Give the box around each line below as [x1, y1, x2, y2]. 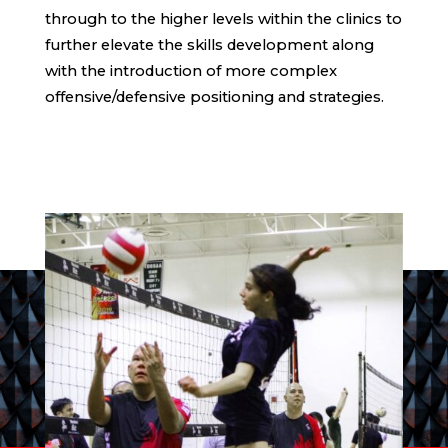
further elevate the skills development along [44, 36, 374, 55]
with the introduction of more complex [44, 62, 337, 81]
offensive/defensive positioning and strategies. [44, 88, 384, 107]
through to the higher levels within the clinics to [44, 10, 402, 29]
